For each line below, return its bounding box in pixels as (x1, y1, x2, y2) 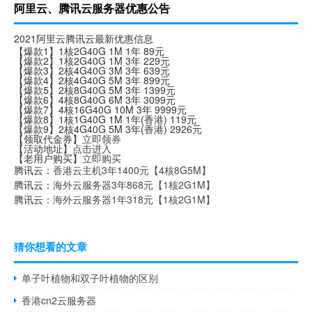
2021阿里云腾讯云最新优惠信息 (14, 31, 153, 46)
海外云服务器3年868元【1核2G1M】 (53, 178, 215, 192)
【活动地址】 (14, 141, 72, 156)
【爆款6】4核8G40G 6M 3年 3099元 (14, 93, 175, 107)
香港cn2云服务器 (22, 293, 97, 308)
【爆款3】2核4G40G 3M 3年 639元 (14, 63, 170, 78)
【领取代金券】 (14, 132, 82, 146)
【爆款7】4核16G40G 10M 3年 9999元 (14, 102, 187, 117)
